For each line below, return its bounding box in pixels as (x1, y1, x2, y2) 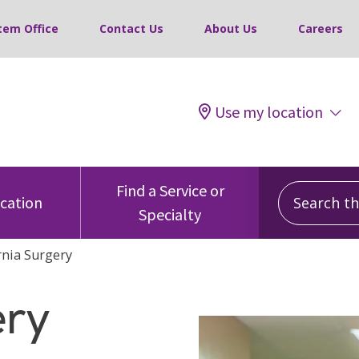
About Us (204, 21, 257, 37)
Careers (298, 21, 343, 37)
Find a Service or (115, 180, 224, 201)
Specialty (139, 204, 201, 225)
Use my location (215, 102, 323, 123)
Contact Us (99, 21, 163, 37)
